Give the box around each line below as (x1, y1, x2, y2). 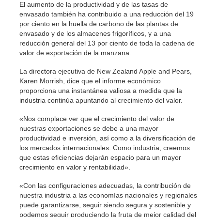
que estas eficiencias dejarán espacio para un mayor (19, 154, 181, 161)
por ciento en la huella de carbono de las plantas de (19, 20, 178, 28)
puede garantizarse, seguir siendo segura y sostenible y (19, 201, 191, 209)
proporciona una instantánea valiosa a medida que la (19, 87, 182, 94)
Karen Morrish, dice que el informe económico (19, 77, 161, 85)
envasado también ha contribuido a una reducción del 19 (19, 10, 194, 18)
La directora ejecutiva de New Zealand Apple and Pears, (19, 67, 192, 75)
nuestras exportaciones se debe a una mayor (19, 124, 158, 132)
